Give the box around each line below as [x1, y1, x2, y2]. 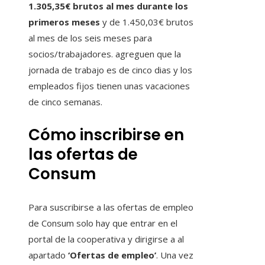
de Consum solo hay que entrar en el [28, 217, 177, 230]
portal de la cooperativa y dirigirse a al [28, 233, 184, 245]
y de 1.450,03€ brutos [100, 16, 193, 28]
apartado [28, 249, 68, 261]
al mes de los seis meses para [28, 32, 152, 44]
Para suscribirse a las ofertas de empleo [28, 201, 193, 214]
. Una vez [156, 249, 193, 261]
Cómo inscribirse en [28, 124, 184, 146]
